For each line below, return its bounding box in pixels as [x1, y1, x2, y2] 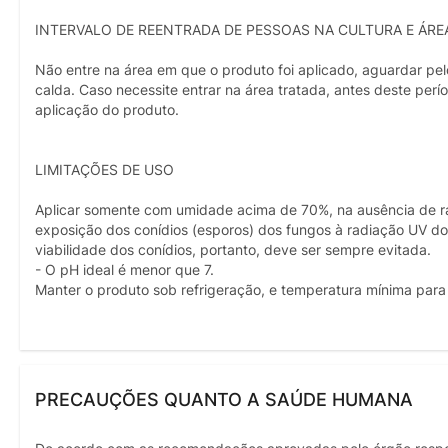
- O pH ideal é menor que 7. [35, 261, 214, 278]
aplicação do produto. [35, 101, 179, 118]
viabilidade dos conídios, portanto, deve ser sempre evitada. [35, 241, 431, 258]
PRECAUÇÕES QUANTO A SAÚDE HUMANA [35, 388, 413, 410]
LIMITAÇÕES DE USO [35, 161, 174, 178]
